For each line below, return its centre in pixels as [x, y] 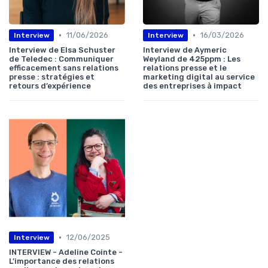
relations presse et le [185, 68]
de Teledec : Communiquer [61, 59]
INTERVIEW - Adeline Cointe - [66, 252]
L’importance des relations [62, 261]
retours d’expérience [50, 86]
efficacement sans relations [64, 68]
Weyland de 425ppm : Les [192, 59]
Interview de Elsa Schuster [62, 50]
